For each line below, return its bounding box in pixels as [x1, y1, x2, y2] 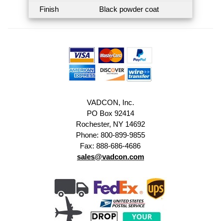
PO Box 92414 [86, 109, 134, 117]
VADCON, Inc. [86, 98, 134, 107]
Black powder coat [99, 5, 159, 14]
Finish [39, 5, 59, 14]
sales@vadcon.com [76, 152, 144, 161]
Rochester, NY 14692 [75, 119, 145, 128]
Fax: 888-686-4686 [80, 141, 141, 150]
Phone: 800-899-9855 [75, 130, 145, 139]
